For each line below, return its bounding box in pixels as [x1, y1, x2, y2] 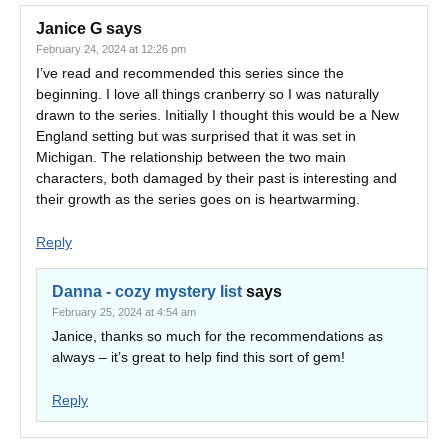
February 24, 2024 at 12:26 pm [36, 43, 186, 55]
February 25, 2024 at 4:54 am [52, 306, 196, 318]
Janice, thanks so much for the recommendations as [52, 328, 383, 344]
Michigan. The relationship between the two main [36, 149, 346, 165]
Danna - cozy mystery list [52, 283, 242, 300]
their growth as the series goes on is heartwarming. [36, 191, 360, 207]
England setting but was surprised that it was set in [36, 128, 356, 144]
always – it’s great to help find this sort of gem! [52, 349, 345, 365]
